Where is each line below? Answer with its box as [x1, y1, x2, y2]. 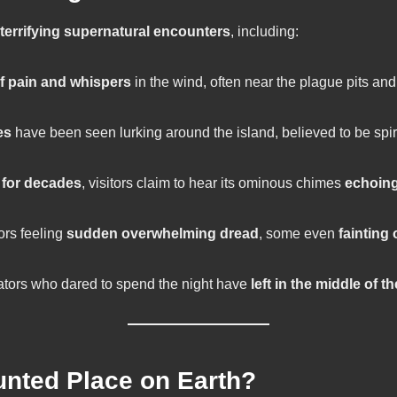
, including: [230, 24, 299, 40]
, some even [259, 226, 339, 242]
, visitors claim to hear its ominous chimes [82, 175, 346, 191]
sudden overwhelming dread [66, 226, 260, 242]
